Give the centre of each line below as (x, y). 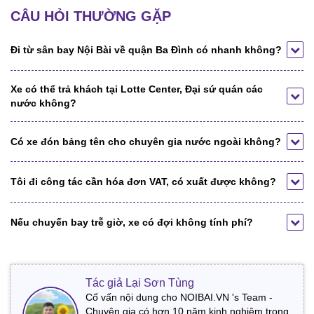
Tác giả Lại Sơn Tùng (140, 282)
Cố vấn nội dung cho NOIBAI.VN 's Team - (179, 297)
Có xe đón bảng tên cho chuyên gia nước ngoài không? (146, 141)
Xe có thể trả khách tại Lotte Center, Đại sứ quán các (137, 89)
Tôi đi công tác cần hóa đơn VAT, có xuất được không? (143, 182)
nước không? (43, 103)
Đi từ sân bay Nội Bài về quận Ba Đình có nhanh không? (146, 50)
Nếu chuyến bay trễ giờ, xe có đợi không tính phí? (132, 222)
